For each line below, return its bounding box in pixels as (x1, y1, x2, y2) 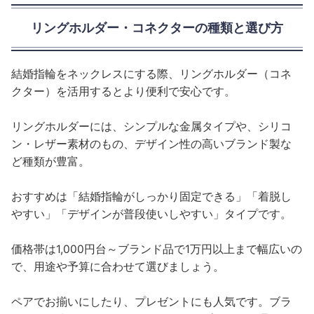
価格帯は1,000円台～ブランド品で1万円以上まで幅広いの (11, 243, 303, 257)
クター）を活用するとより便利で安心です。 (11, 85, 236, 99)
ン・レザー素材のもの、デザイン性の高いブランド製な (11, 137, 292, 151)
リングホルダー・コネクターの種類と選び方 (31, 20, 283, 36)
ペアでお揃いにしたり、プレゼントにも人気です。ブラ (11, 295, 292, 309)
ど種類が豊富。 (11, 155, 90, 169)
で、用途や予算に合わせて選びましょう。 (11, 260, 225, 274)
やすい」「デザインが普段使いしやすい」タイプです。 (11, 207, 292, 221)
